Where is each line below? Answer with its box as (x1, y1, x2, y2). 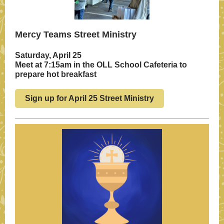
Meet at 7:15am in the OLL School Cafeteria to (15, 60, 187, 69)
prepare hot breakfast (15, 70, 96, 78)
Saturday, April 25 (15, 51, 81, 59)
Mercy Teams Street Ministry (15, 29, 136, 39)
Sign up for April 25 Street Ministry (25, 94, 154, 102)
